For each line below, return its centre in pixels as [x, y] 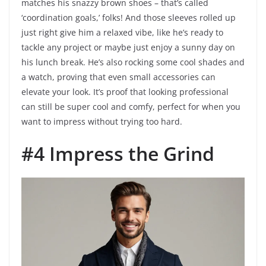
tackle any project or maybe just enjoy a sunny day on [128, 47]
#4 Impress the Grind [118, 154]
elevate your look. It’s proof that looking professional [125, 92]
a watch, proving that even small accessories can [118, 77]
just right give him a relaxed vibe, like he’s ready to [122, 33]
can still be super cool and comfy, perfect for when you [131, 107]
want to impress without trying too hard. [102, 122]
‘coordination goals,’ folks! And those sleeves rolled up [129, 18]
